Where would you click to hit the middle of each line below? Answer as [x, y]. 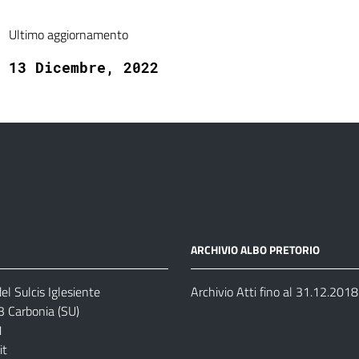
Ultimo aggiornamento [68, 34]
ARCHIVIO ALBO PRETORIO [255, 250]
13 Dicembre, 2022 [83, 67]
